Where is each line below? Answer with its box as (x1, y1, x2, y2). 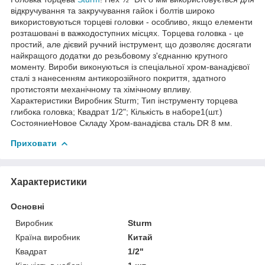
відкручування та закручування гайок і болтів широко (11, 5, 215, 15)
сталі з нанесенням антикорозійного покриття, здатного (11, 73, 226, 83)
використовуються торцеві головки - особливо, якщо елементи (11, 17, 253, 27)
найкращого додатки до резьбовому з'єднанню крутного (11, 50, 228, 60)
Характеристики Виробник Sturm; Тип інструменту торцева (11, 95, 238, 105)
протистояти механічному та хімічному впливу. (11, 84, 192, 94)
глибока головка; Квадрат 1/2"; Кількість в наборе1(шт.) (11, 106, 222, 117)
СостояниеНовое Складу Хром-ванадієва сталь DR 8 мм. (11, 118, 232, 128)
